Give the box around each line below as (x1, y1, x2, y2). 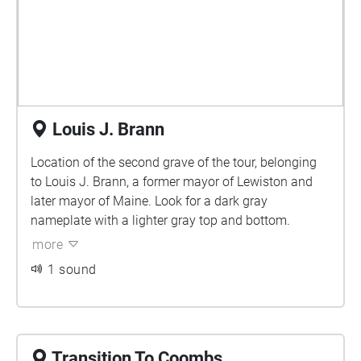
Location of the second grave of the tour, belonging (31, 155, 317, 170)
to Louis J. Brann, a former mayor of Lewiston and (31, 174, 313, 189)
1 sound (48, 262, 97, 277)
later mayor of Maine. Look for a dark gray (31, 193, 268, 209)
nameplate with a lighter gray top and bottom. (31, 213, 290, 228)
